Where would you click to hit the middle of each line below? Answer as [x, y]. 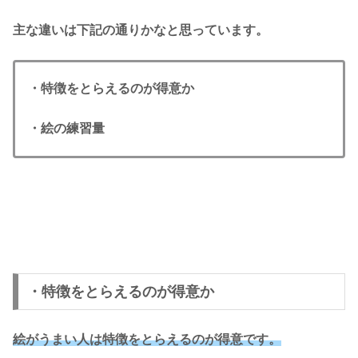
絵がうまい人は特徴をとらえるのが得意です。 [147, 339]
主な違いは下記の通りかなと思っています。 [141, 30]
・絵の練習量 [66, 129]
